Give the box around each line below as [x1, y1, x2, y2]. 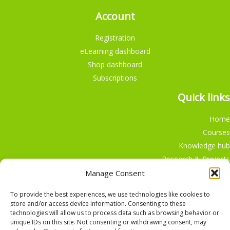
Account [95, 9, 135, 23]
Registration [95, 33, 135, 43]
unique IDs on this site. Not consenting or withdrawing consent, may [10, 218, 206, 226]
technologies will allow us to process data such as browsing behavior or [10, 208, 219, 217]
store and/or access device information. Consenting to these [10, 199, 186, 208]
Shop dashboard [88, 60, 142, 69]
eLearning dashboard [80, 46, 150, 56]
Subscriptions [93, 73, 137, 83]
